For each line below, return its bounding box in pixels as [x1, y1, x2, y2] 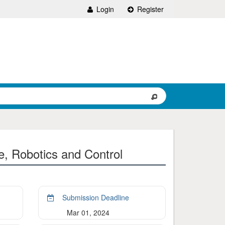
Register [135, 4, 164, 14]
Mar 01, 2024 [66, 207, 109, 217]
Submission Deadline [60, 192, 129, 202]
